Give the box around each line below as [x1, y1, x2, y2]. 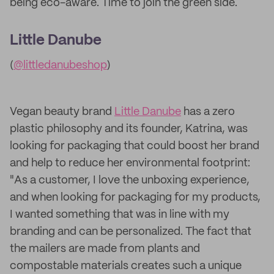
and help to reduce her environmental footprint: [10, 158, 250, 169]
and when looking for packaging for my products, [10, 192, 261, 203]
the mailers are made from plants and [10, 243, 200, 254]
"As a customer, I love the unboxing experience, [10, 175, 250, 186]
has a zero [181, 106, 235, 117]
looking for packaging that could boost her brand [10, 141, 259, 152]
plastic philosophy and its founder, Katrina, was [10, 124, 248, 135]
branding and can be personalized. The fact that [10, 226, 251, 237]
